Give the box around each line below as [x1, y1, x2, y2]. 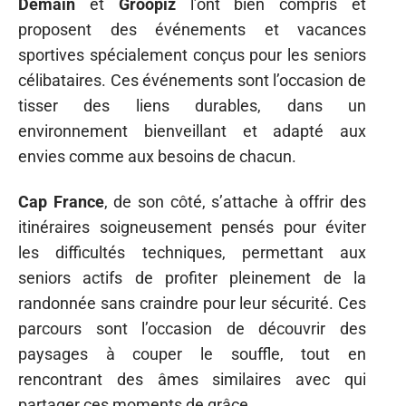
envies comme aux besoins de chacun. [18, 146, 296, 166]
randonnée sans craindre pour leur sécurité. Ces [18, 294, 366, 314]
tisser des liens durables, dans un [18, 95, 366, 115]
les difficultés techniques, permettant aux [18, 243, 366, 263]
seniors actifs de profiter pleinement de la [18, 268, 366, 288]
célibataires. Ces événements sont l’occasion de [18, 70, 366, 90]
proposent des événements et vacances [18, 19, 366, 39]
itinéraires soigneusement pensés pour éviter [18, 217, 366, 237]
